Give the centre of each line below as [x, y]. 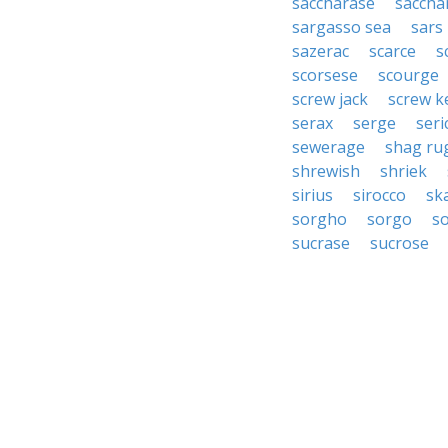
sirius [312, 195]
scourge [408, 75]
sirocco [379, 195]
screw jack [330, 99]
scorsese [325, 75]
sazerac [320, 51]
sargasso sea [341, 27]
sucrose [399, 243]
